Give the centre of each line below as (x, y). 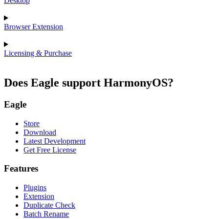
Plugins (35, 187)
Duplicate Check (49, 205)
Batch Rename (46, 214)
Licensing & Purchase (38, 53)
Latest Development (55, 141)
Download (40, 132)
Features (21, 169)
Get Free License (50, 150)
